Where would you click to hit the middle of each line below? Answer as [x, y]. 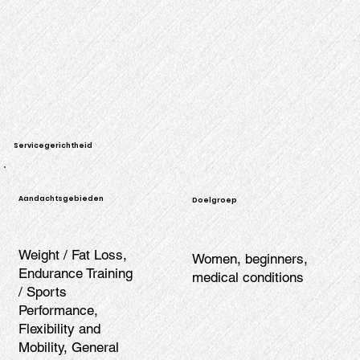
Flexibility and [60, 329]
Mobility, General [69, 348]
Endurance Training [76, 274]
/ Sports [43, 292]
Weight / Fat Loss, [73, 255]
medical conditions [247, 277]
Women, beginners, [250, 258]
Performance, [59, 311]
